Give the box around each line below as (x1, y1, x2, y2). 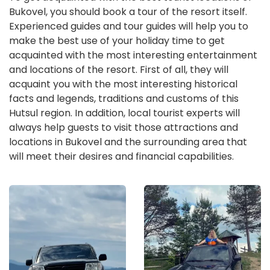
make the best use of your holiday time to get (9, 33, 225, 48)
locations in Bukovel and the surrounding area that (9, 134, 247, 149)
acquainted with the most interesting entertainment (9, 48, 257, 62)
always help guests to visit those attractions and (9, 120, 238, 134)
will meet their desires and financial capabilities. (9, 149, 234, 163)
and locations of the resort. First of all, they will (9, 62, 228, 77)
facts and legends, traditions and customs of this (9, 91, 239, 105)
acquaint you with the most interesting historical (9, 77, 237, 91)
